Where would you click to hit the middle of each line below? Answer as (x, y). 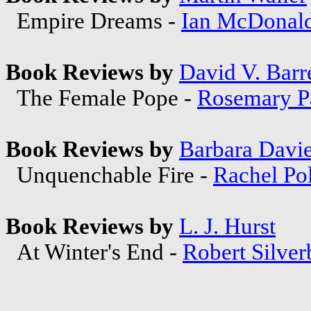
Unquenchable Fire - (109, 175)
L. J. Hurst (227, 226)
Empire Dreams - (93, 20)
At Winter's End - (94, 252)
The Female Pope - (101, 98)
